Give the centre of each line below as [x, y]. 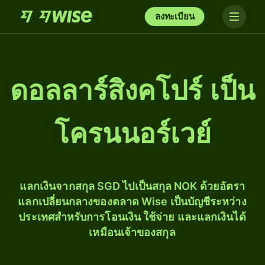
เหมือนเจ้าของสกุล [132, 232]
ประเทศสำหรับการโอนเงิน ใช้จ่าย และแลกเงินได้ [132, 217]
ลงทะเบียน [174, 16]
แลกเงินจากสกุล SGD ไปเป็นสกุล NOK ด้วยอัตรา [132, 186]
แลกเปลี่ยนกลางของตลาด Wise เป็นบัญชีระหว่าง [132, 201]
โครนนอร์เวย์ [132, 134]
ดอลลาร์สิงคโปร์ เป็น [132, 91]
